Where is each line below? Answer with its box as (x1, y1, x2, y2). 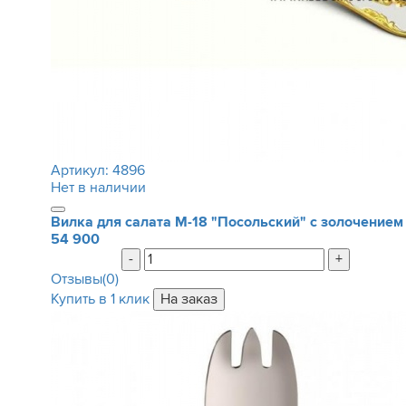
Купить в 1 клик (50, 290, 150, 308)
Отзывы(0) (50, 270, 119, 288)
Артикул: (50, 161, 112, 179)
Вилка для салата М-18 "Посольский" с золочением (50, 213, 403, 231)
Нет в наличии (50, 179, 146, 197)
